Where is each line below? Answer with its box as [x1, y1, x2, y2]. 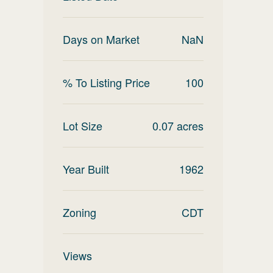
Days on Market [63, 31, 140, 47]
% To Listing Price [63, 74, 150, 90]
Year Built [63, 161, 109, 177]
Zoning [63, 204, 96, 220]
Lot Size [63, 118, 102, 133]
